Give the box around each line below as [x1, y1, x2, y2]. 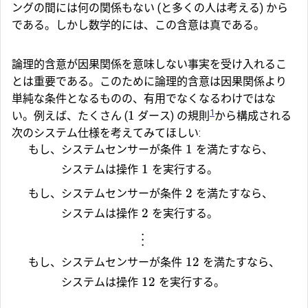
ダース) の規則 [135, 109, 210, 123]
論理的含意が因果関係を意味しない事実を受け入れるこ [12, 58, 287, 71]
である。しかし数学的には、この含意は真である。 [12, 19, 265, 32]
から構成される [214, 109, 291, 123]
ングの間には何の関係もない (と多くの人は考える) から [12, 1, 288, 15]
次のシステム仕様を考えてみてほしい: [12, 126, 201, 140]
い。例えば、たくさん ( [12, 109, 128, 123]
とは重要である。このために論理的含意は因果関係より [12, 75, 287, 89]
